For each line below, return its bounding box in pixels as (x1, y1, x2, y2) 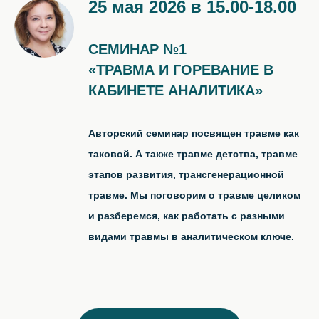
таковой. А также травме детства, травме (88, 148, 298, 159)
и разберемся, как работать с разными (88, 210, 285, 221)
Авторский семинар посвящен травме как (88, 127, 299, 139)
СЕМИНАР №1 (88, 41, 187, 57)
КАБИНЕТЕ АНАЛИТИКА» (88, 83, 263, 98)
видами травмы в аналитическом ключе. (88, 231, 294, 242)
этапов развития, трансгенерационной (88, 169, 284, 180)
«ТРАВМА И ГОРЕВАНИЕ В (88, 62, 273, 78)
